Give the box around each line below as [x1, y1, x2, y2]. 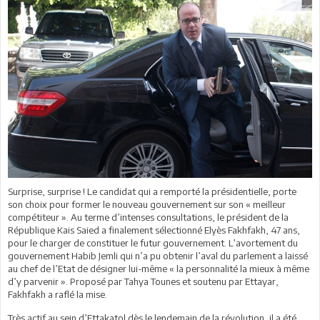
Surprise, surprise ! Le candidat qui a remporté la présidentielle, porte [8, 185, 296, 197]
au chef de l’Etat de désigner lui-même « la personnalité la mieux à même [8, 262, 309, 274]
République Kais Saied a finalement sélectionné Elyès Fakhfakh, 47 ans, [8, 224, 300, 236]
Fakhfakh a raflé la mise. [8, 288, 107, 300]
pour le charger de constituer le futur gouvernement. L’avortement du [8, 236, 298, 249]
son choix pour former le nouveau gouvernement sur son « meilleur [8, 198, 286, 210]
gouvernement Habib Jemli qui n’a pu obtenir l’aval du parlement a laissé [8, 249, 308, 261]
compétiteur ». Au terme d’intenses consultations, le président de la [8, 211, 289, 223]
